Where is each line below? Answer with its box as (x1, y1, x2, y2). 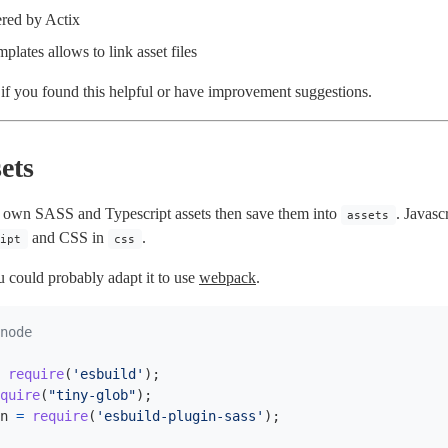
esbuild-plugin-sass (104, 408, 256, 424)
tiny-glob (56, 387, 128, 403)
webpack (199, 269, 256, 286)
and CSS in (27, 229, 108, 246)
